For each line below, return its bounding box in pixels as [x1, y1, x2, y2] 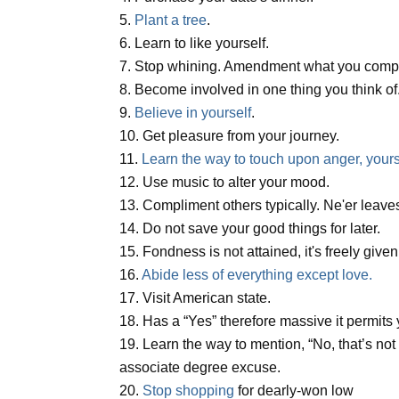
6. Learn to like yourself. [119, 36, 270, 52]
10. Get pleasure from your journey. [119, 128, 340, 144]
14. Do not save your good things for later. [119, 221, 381, 237]
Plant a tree [134, 12, 208, 28]
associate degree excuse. [119, 360, 281, 376]
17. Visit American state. [119, 290, 272, 306]
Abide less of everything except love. [142, 267, 373, 283]
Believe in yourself [134, 105, 252, 121]
